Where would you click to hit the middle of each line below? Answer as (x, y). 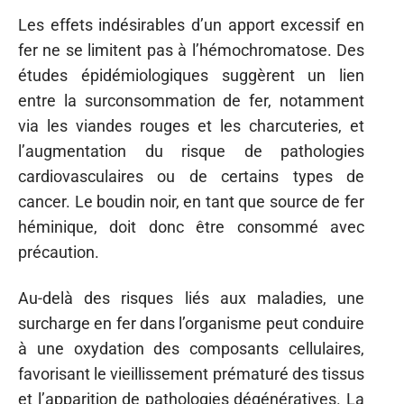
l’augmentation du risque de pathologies (191, 151)
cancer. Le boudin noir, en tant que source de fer (191, 202)
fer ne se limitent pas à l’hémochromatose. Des (191, 50)
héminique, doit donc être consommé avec (191, 227)
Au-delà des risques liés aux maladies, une (191, 298)
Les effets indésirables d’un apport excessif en (191, 25)
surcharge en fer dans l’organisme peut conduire (191, 323)
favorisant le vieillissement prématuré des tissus (191, 373)
